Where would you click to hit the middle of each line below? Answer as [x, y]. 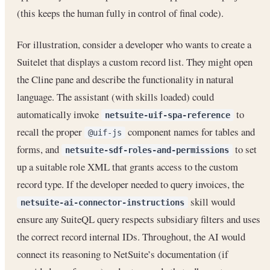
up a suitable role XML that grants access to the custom [127, 167]
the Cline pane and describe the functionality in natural [125, 80]
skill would [212, 202]
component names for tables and [190, 132]
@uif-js [105, 133]
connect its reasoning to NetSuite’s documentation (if [123, 254]
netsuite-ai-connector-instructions [102, 203]
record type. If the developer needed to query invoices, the [130, 184]
